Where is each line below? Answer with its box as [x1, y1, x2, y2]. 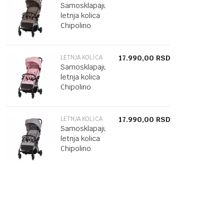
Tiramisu [60, 41, 88, 50]
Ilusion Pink [60, 92, 98, 101]
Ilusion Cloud [60, 154, 103, 163]
